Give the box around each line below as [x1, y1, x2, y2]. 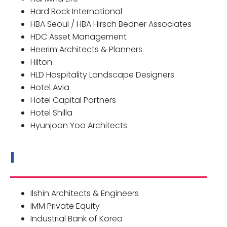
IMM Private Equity [30, 200, 100, 212]
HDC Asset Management [30, 31, 127, 43]
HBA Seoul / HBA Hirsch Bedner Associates [30, 18, 192, 30]
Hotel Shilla [30, 107, 72, 119]
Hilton [30, 56, 52, 68]
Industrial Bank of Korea [30, 213, 123, 225]
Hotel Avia [30, 82, 69, 94]
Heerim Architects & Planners [30, 44, 142, 56]
